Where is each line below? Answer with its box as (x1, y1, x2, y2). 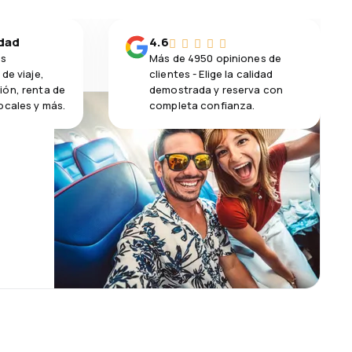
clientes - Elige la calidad (149, 66, 273, 81)
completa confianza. (149, 97, 255, 112)
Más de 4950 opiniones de (149, 50, 282, 65)
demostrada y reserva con (149, 82, 284, 97)
